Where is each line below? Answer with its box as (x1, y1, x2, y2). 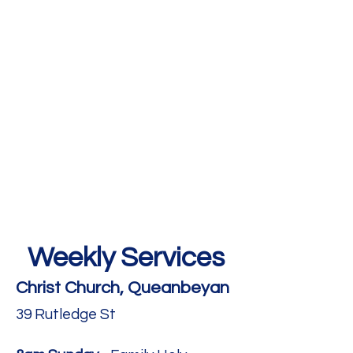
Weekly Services (28, 243, 225, 272)
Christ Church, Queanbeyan (16, 279, 229, 297)
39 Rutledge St (16, 307, 116, 322)
